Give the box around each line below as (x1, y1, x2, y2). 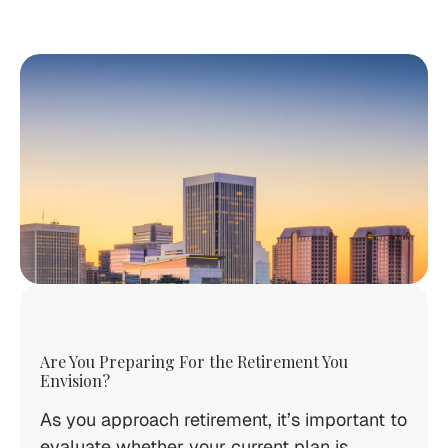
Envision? (40, 370, 110, 391)
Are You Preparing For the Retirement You (40, 351, 348, 372)
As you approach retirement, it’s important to (40, 408, 407, 431)
